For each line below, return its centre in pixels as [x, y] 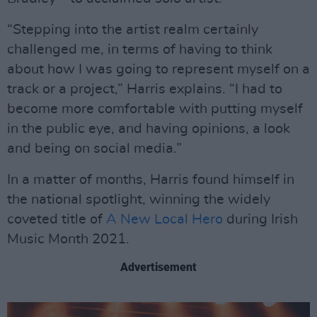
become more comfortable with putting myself [155, 109]
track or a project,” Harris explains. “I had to [145, 89]
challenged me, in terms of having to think [140, 50]
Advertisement [158, 267]
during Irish [260, 219]
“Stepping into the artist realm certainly [133, 30]
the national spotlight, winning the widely [139, 200]
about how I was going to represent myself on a [158, 69]
